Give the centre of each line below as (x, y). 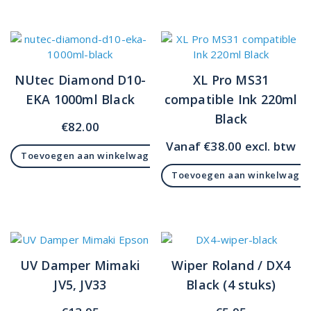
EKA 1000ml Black (80, 100)
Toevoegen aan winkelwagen (91, 156)
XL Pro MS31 (231, 80)
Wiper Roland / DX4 (231, 266)
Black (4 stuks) (231, 285)
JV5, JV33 (80, 285)
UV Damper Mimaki (80, 266)
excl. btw (269, 146)
